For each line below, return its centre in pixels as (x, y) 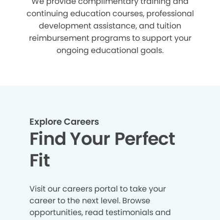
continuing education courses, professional (110, 14)
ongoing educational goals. (110, 51)
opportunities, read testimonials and (100, 213)
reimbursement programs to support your (110, 38)
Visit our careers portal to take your (98, 189)
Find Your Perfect (102, 139)
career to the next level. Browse (90, 201)
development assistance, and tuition (110, 26)
